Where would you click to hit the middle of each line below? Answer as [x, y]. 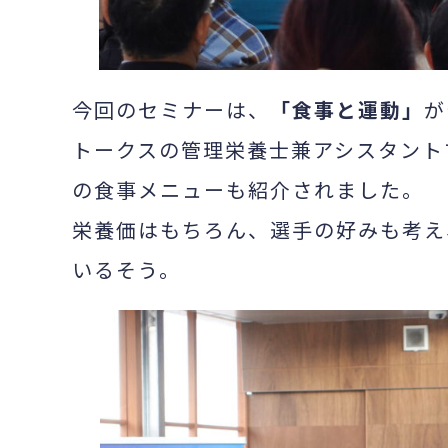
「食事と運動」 [347, 109]
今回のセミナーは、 [171, 109]
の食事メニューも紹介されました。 [248, 189]
